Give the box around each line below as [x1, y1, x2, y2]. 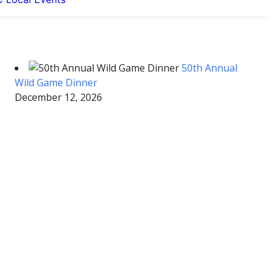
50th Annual [182, 61, 237, 75]
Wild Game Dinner [15, 76, 97, 89]
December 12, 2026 [15, 91, 102, 104]
